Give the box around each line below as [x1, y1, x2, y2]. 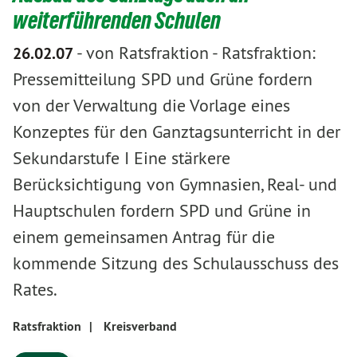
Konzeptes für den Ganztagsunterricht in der [13, 120, 340, 143]
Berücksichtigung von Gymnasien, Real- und [13, 173, 337, 195]
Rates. [13, 278, 57, 300]
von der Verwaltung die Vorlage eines [13, 94, 290, 116]
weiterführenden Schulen [13, 7, 221, 33]
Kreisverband [104, 318, 177, 335]
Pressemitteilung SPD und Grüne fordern [13, 68, 312, 90]
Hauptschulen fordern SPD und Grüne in [13, 199, 311, 222]
